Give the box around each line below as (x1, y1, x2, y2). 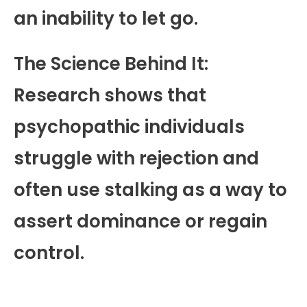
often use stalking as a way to (14, 177, 287, 202)
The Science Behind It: (14, 51, 208, 76)
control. (14, 240, 84, 265)
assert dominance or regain (14, 208, 267, 234)
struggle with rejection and (14, 145, 259, 171)
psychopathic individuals (14, 114, 245, 139)
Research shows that (14, 82, 206, 108)
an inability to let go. (14, 5, 198, 31)
